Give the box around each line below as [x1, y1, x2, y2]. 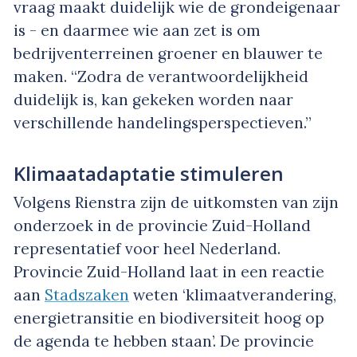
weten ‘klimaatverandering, [129, 284, 336, 304]
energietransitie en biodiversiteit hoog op [14, 308, 324, 328]
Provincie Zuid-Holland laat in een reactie [14, 261, 324, 281]
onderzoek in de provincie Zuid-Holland [14, 215, 311, 235]
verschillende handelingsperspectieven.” [14, 113, 312, 133]
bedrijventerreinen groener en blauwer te [14, 44, 323, 64]
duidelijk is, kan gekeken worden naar [14, 90, 293, 110]
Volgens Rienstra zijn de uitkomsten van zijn [14, 192, 339, 212]
